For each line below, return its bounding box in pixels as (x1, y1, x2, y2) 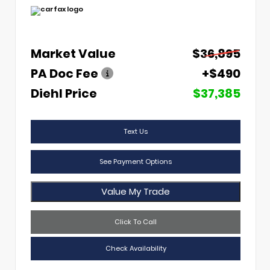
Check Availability (105, 243, 166, 253)
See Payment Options (99, 156, 172, 166)
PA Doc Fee (31, 65, 98, 83)
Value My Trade (101, 185, 170, 198)
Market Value (31, 45, 116, 63)
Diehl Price (31, 85, 97, 102)
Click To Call (115, 216, 157, 227)
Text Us (124, 126, 148, 136)
